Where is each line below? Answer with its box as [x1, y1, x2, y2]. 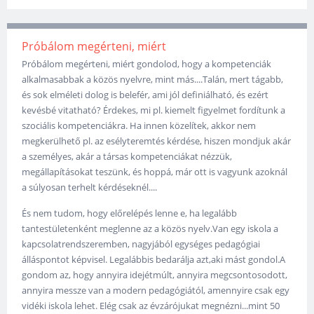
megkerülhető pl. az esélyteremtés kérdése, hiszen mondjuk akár [22, 135, 292, 148]
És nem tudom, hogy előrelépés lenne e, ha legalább [22, 207, 238, 220]
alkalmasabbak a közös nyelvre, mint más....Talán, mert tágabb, [22, 73, 284, 86]
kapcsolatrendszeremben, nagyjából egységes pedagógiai [22, 238, 261, 251]
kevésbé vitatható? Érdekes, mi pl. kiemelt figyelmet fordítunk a [22, 104, 286, 117]
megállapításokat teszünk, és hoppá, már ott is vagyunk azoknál [22, 165, 288, 179]
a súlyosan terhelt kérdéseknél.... [22, 181, 158, 194]
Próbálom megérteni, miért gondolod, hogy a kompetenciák [22, 57, 272, 71]
